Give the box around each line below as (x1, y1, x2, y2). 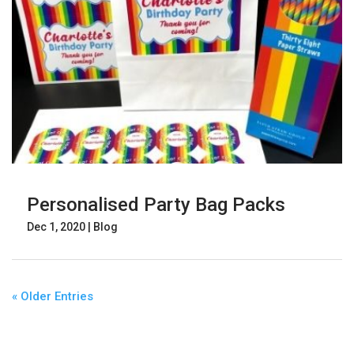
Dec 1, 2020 (27, 220, 85, 233)
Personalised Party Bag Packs (27, 193, 285, 216)
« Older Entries (12, 288, 93, 303)
